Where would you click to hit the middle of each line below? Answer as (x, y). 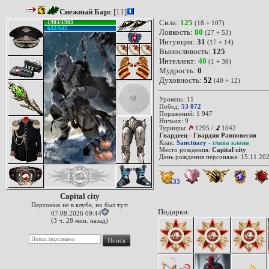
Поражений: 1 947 (186, 113)
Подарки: (174, 212)
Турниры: (174, 128)
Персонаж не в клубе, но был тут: (80, 205)
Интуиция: (178, 42)
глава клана (231, 142)
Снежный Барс (85, 12)
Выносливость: (186, 51)
